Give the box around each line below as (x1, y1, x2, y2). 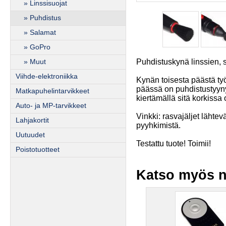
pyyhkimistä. (136, 121, 181, 130)
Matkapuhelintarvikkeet (16, 87, 89, 95)
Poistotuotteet (16, 146, 60, 153)
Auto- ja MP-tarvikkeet (16, 102, 86, 109)
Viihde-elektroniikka (16, 73, 78, 80)
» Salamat (16, 29, 56, 36)
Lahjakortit (16, 117, 49, 124)
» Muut (16, 58, 46, 66)
